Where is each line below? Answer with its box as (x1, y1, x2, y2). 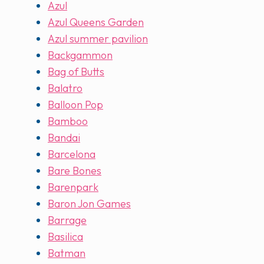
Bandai (48, 131, 80, 145)
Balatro (48, 81, 82, 95)
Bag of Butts (48, 65, 104, 79)
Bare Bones (48, 164, 101, 178)
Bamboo (48, 114, 88, 128)
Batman (48, 246, 85, 260)
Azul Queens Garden (48, 15, 144, 29)
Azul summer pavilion (48, 32, 148, 46)
